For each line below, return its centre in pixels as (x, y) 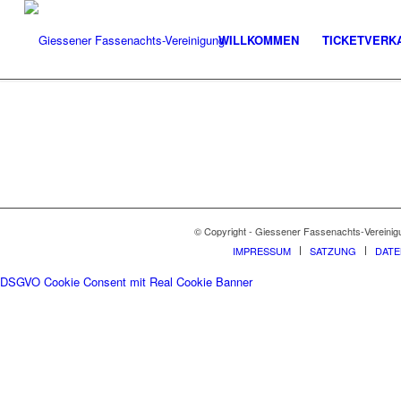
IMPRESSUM (262, 251)
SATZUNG (333, 251)
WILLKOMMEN (259, 40)
